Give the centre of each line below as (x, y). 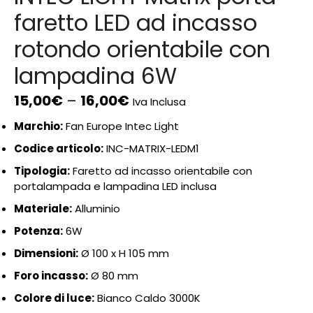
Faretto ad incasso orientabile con (161, 171)
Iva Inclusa (159, 102)
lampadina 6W (95, 76)
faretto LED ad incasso (136, 23)
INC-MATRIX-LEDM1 (151, 148)
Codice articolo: (59, 148)
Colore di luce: (54, 298)
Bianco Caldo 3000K (147, 298)
